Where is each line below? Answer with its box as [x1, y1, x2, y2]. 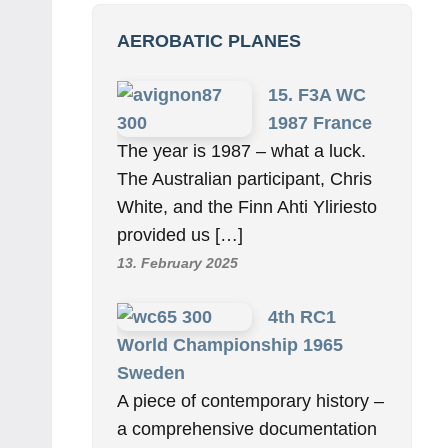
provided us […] [117, 225, 243, 246]
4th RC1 [268, 307, 336, 328]
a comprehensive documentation [117, 419, 377, 440]
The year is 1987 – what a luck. [117, 141, 366, 162]
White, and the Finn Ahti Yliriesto [117, 197, 377, 218]
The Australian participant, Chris [117, 169, 372, 190]
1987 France [268, 113, 372, 134]
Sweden [117, 363, 185, 384]
